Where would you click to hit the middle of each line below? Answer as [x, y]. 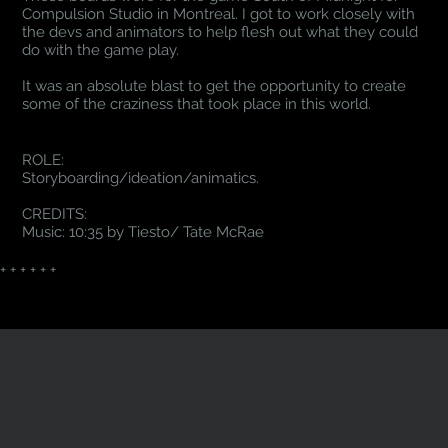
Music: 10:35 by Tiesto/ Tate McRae [143, 231]
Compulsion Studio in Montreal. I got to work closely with [219, 14]
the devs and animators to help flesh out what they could [220, 32]
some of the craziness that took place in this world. [199, 104]
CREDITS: [55, 213]
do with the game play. [103, 50]
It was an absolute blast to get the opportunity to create [214, 86]
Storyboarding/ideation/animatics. [141, 177]
